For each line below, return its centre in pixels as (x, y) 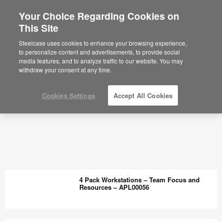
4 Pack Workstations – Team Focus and (139, 180)
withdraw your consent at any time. (65, 70)
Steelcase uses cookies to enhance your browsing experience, (103, 43)
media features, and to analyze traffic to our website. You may (101, 61)
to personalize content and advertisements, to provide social (100, 52)
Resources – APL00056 (114, 187)
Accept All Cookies (143, 95)
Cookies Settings (68, 95)
